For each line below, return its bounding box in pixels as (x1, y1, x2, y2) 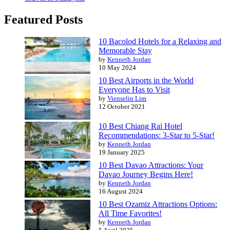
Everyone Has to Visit (99, 85, 170, 94)
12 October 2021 (99, 102, 145, 110)
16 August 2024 (99, 187, 143, 195)
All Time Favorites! (99, 208, 162, 218)
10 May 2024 (99, 63, 136, 71)
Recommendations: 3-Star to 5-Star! (99, 130, 215, 140)
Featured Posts (4, 12, 83, 26)
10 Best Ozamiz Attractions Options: (99, 199, 217, 208)
